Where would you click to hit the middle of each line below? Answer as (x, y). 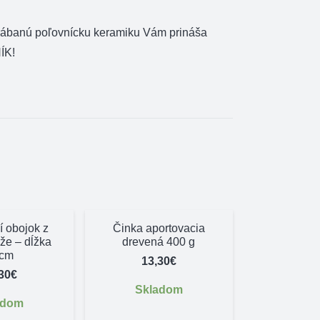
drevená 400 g (159, 241)
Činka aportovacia (159, 228)
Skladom (159, 289)
